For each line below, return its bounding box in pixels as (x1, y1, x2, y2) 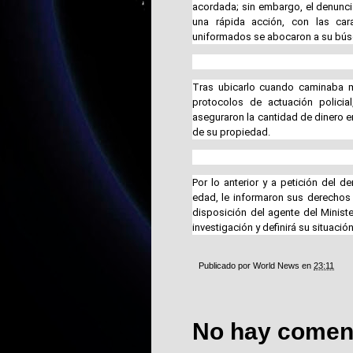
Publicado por (199, 260, 253, 270)
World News (253, 260, 299, 270)
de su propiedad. (192, 125, 270, 138)
